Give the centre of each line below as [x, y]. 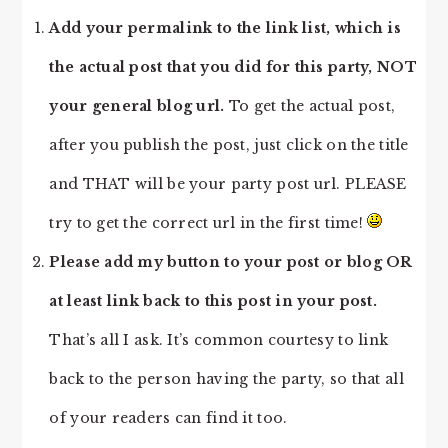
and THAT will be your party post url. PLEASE [228, 184]
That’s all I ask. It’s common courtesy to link [219, 340]
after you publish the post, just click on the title [229, 145]
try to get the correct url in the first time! [208, 223]
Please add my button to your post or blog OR [230, 262]
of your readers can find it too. [168, 418]
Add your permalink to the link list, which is [225, 28]
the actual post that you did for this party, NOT [233, 67]
